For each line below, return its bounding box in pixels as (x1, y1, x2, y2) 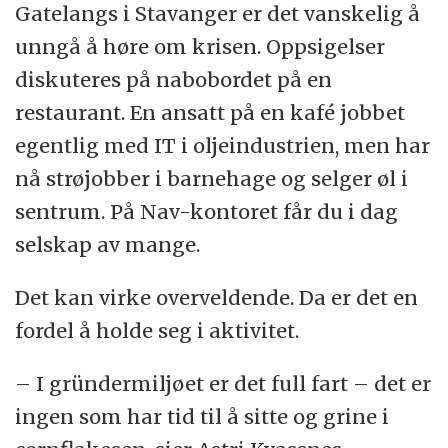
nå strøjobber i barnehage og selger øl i (15, 166, 409, 192)
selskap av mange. (15, 232, 201, 258)
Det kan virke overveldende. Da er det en (15, 285, 419, 311)
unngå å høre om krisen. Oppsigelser (15, 34, 386, 60)
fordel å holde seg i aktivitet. (15, 318, 300, 344)
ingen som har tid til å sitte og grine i (15, 404, 390, 430)
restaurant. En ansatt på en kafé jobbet (15, 100, 406, 126)
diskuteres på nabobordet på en (15, 67, 333, 93)
